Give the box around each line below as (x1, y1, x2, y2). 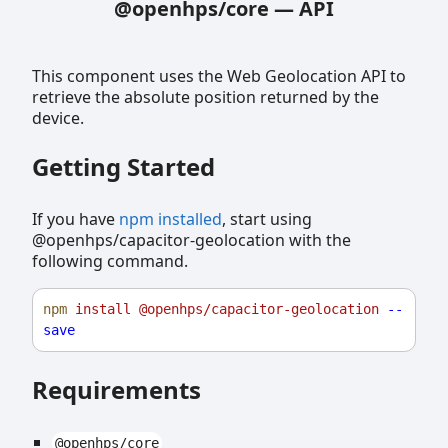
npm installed (119, 208, 222, 231)
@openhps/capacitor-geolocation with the (32, 229, 351, 252)
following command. (32, 250, 188, 273)
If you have (32, 208, 119, 231)
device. (32, 107, 84, 130)
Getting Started (32, 150, 215, 184)
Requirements (32, 373, 201, 407)
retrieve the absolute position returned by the (32, 86, 379, 109)
